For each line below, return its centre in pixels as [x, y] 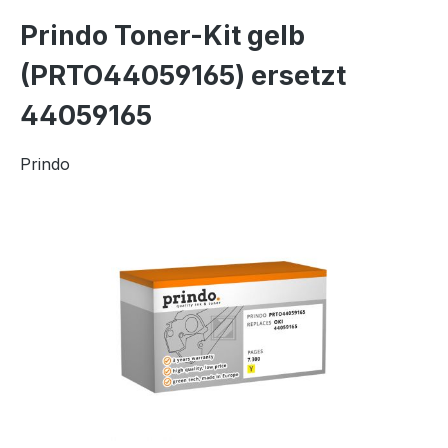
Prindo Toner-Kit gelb [162, 36]
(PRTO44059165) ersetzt [183, 76]
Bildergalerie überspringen [119, 227]
